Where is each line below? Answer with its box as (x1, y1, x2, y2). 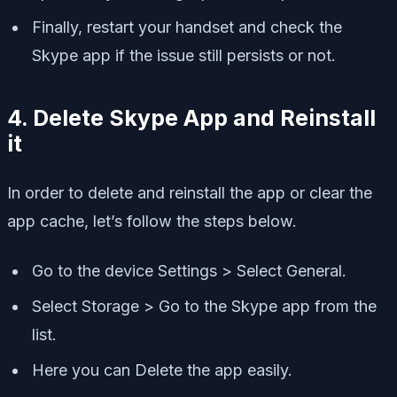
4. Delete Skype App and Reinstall (7, 105, 376, 132)
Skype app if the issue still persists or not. (32, 46, 336, 66)
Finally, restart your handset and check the (32, 18, 342, 37)
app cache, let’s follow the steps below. (7, 212, 297, 231)
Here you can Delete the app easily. (32, 361, 292, 380)
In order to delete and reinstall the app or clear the (7, 183, 372, 203)
